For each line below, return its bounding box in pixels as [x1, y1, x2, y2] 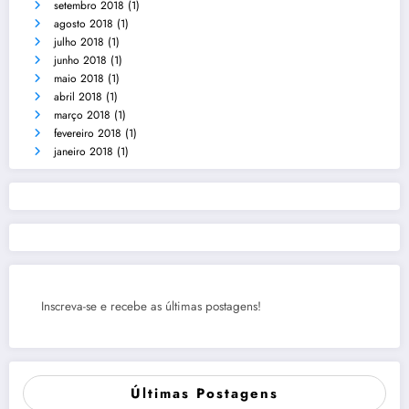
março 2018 [54, 107, 110, 124]
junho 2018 [54, 52, 107, 69]
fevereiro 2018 [54, 125, 121, 142]
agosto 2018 [54, 16, 113, 33]
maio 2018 [54, 70, 104, 88]
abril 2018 [54, 89, 102, 106]
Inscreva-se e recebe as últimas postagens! [41, 298, 261, 316]
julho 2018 [54, 34, 104, 51]
